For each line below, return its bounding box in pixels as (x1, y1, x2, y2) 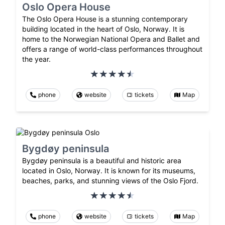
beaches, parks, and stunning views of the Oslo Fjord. (22, 176, 198, 185)
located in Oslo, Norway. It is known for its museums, (22, 166, 195, 175)
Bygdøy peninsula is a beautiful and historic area (22, 156, 181, 165)
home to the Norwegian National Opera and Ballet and (22, 34, 200, 43)
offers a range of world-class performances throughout (22, 44, 202, 53)
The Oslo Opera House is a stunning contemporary (22, 14, 188, 23)
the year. (22, 54, 51, 63)
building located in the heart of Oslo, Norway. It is (22, 24, 184, 33)
